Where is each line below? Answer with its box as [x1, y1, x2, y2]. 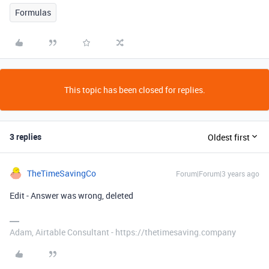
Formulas [15, 7, 51, 18]
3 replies [10, 131, 41, 142]
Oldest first [208, 131, 250, 143]
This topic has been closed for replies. [64, 84, 205, 95]
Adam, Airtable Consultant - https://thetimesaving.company [10, 226, 236, 238]
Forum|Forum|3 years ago [176, 169, 259, 178]
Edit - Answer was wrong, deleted [10, 190, 133, 201]
